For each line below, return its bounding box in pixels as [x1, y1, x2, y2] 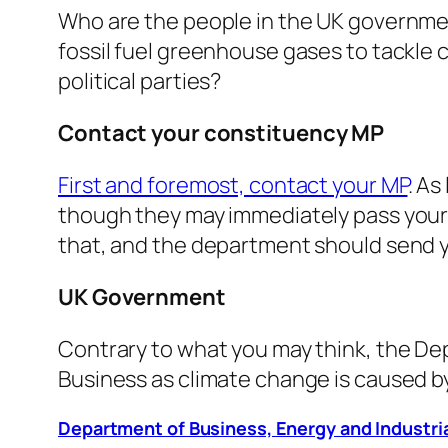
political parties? [58, 66, 222, 97]
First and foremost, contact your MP [58, 170, 408, 201]
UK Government [58, 282, 226, 313]
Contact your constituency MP [58, 118, 385, 149]
